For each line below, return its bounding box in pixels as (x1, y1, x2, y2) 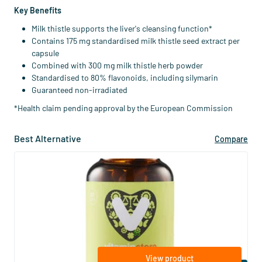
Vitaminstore (98, 211, 145, 221)
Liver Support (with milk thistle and (98, 173, 225, 182)
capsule (32, 48, 59, 58)
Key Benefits (14, 5, 61, 15)
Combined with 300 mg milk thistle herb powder (32, 60, 203, 70)
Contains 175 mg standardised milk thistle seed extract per (32, 36, 240, 46)
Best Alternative (14, 133, 81, 144)
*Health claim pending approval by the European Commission (14, 103, 233, 113)
